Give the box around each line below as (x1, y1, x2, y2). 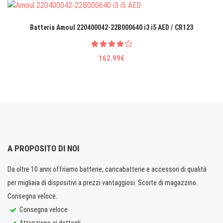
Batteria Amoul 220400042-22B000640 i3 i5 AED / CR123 (30, 23, 193, 31)
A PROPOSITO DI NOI (7, 143, 79, 153)
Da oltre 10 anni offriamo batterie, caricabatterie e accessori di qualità (7, 165, 207, 173)
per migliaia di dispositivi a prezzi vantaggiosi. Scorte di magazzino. (7, 178, 198, 187)
